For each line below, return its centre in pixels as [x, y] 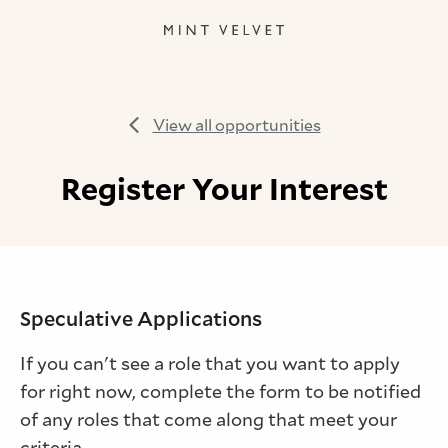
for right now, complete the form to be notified [220, 391]
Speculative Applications [141, 319]
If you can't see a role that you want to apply [210, 363]
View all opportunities [236, 125]
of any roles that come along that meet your [208, 419]
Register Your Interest [224, 189]
